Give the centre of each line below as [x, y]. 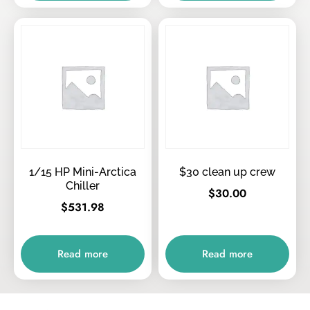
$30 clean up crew [227, 172]
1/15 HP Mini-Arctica [83, 172]
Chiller [83, 186]
